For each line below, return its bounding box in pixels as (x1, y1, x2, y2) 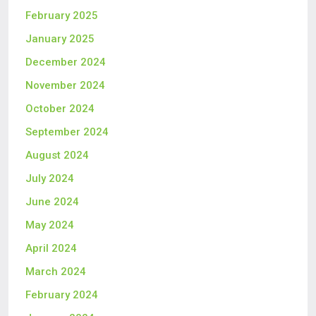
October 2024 (25, 102, 95, 115)
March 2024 (25, 265, 86, 278)
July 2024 (25, 172, 74, 185)
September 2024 (25, 126, 109, 138)
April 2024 (25, 242, 77, 255)
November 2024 (25, 79, 105, 92)
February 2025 (25, 9, 98, 22)
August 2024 (25, 149, 89, 162)
